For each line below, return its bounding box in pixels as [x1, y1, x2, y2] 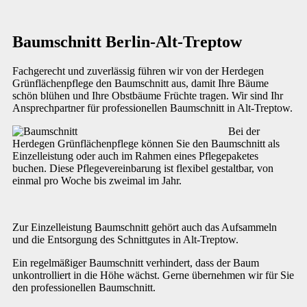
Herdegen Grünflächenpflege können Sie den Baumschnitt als [12, 137, 280, 149]
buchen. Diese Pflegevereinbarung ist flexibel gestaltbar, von [12, 162, 273, 174]
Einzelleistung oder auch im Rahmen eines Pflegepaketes [12, 149, 258, 162]
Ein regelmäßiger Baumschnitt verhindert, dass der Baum [12, 256, 259, 269]
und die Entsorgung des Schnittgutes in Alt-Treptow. [12, 233, 238, 245]
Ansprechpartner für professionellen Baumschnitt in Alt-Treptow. [12, 101, 293, 114]
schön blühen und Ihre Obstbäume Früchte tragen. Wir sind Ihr [12, 89, 283, 101]
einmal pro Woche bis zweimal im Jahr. [12, 174, 182, 186]
